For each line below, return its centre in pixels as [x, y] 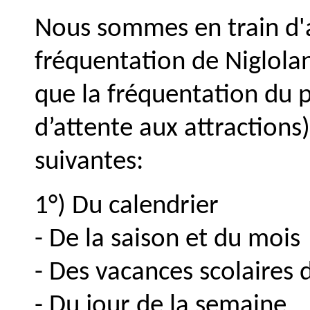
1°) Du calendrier [127, 207]
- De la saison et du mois [167, 240]
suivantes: [89, 162]
